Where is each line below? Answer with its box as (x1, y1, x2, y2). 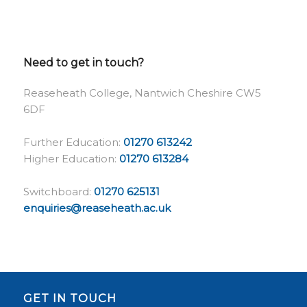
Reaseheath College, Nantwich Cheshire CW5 (23, 86, 261, 99)
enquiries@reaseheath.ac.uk (23, 201, 171, 214)
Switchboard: (23, 184, 94, 198)
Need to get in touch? (23, 56, 144, 69)
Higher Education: (23, 151, 119, 165)
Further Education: (23, 135, 123, 149)
